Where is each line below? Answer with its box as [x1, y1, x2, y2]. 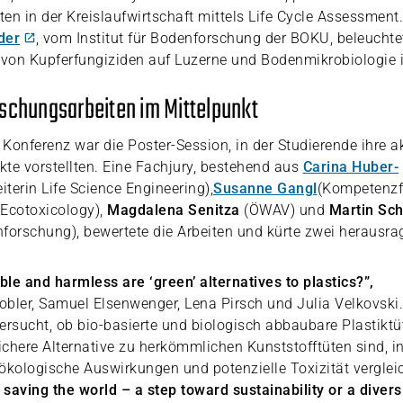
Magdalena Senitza [103, 201, 244, 219]
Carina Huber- [302, 158, 399, 175]
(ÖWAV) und [244, 201, 325, 219]
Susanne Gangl [213, 180, 318, 197]
